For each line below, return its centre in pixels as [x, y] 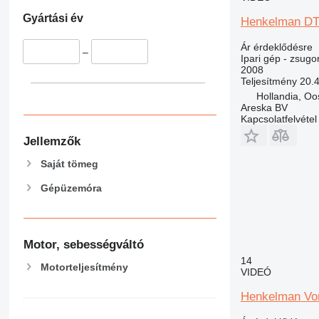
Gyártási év [53, 19]
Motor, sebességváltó [83, 245]
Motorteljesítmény [84, 267]
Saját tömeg [69, 163]
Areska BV [264, 107]
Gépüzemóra [71, 188]
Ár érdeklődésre [276, 47]
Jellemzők [52, 141]
